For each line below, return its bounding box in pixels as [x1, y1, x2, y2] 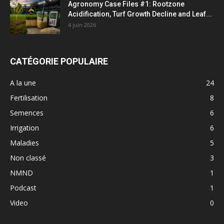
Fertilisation [10, 93, 47, 102]
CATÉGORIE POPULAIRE [10, 56, 108, 66]
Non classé [10, 153, 46, 162]
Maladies [10, 138, 39, 147]
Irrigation [10, 123, 39, 132]
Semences [10, 108, 43, 117]
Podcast [10, 183, 36, 192]
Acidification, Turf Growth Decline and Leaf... [68, 10, 212, 18]
